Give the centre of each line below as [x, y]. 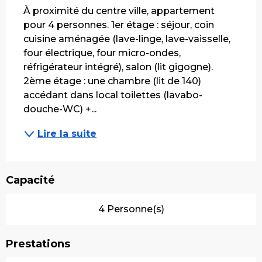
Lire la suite [67, 133]
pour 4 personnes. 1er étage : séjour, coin [119, 25]
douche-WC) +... [60, 109]
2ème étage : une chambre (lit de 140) [112, 81]
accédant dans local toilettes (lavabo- [113, 95]
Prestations [38, 244]
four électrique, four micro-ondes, [102, 53]
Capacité [30, 180]
